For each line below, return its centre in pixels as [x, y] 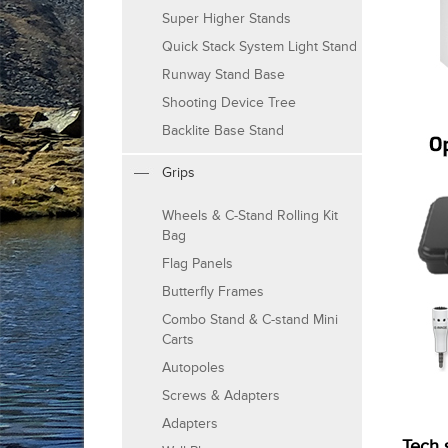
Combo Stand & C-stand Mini [250, 320]
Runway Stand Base [223, 75]
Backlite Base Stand [223, 131]
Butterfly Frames [213, 292]
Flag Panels [197, 264]
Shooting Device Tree [229, 103]
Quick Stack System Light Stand [259, 47]
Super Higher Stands [226, 19]
